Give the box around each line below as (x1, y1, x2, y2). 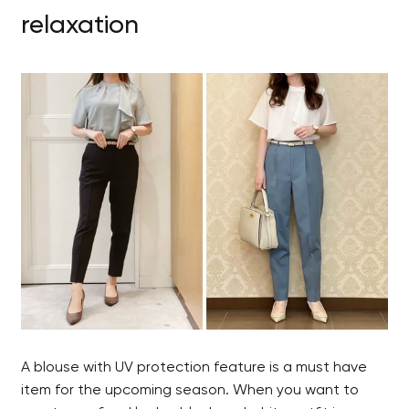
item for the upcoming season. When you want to (21, 383, 360, 398)
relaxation (21, 12, 139, 38)
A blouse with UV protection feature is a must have (21, 360, 368, 375)
